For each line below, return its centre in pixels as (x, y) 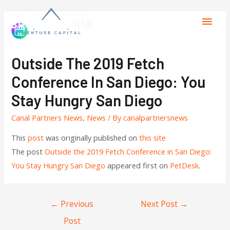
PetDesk (185, 165)
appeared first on (138, 165)
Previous (76, 204)
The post (28, 151)
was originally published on (92, 137)
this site (153, 137)
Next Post (160, 204)
